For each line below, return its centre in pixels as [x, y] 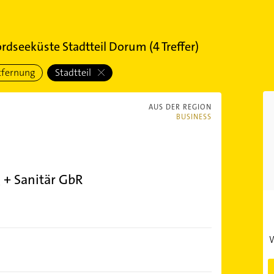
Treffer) [179, 46]
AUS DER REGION [180, 107]
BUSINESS [194, 117]
